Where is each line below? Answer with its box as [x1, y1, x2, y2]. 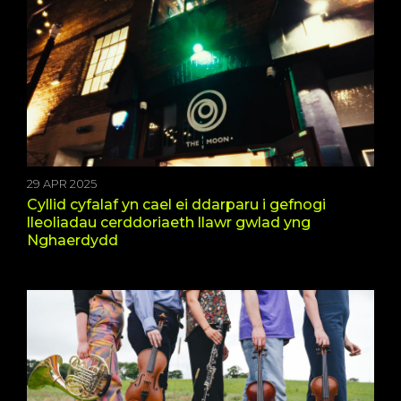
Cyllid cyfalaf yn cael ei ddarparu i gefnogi [27, 195, 326, 213]
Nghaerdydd [27, 231, 118, 249]
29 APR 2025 [27, 176, 97, 191]
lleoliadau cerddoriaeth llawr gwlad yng [27, 213, 311, 231]
